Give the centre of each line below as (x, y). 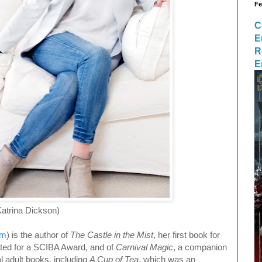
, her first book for (187, 235)
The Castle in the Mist (112, 235)
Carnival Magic (145, 247)
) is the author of (39, 235)
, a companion (200, 247)
